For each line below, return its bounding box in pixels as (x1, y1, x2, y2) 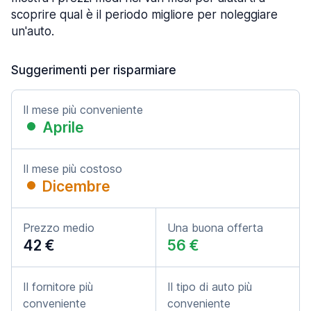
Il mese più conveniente (23, 103, 143, 117)
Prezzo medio (23, 221, 94, 235)
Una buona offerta (167, 221, 263, 235)
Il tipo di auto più (167, 280, 252, 294)
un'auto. (11, 24, 54, 38)
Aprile (42, 119, 84, 136)
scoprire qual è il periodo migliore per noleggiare (11, 8, 278, 22)
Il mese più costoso (23, 162, 122, 176)
